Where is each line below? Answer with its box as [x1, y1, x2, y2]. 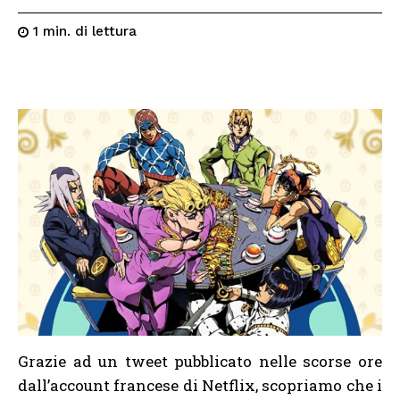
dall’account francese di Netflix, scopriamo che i [18, 374, 382, 396]
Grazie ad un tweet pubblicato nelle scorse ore [18, 350, 382, 371]
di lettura [75, 23, 137, 39]
